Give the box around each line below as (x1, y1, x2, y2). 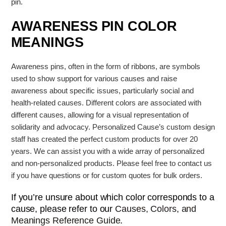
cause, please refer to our (11, 204, 116, 214)
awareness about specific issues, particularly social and (11, 86, 194, 95)
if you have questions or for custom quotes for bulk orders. (11, 171, 202, 180)
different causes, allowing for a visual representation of (11, 110, 189, 119)
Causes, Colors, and (115, 204, 197, 214)
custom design (166, 123, 215, 131)
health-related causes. (11, 98, 86, 107)
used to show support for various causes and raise (11, 74, 177, 83)
